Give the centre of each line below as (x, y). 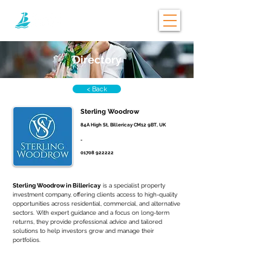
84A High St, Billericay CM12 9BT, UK (123, 125)
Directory (97, 60)
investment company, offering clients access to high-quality (96, 194)
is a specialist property (134, 185)
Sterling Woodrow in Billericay (57, 185)
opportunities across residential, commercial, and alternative (97, 204)
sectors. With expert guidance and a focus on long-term (92, 213)
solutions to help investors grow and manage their (84, 231)
